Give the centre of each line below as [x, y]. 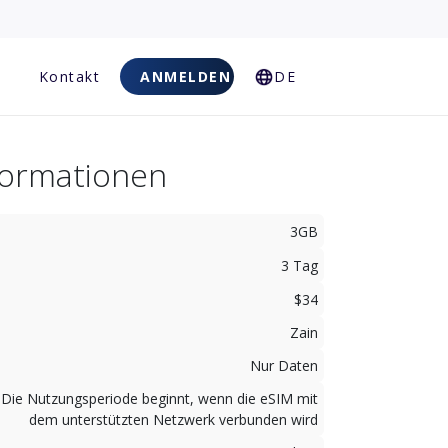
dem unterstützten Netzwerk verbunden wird [173, 419]
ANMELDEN [185, 76]
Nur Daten [284, 365]
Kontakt [69, 76]
